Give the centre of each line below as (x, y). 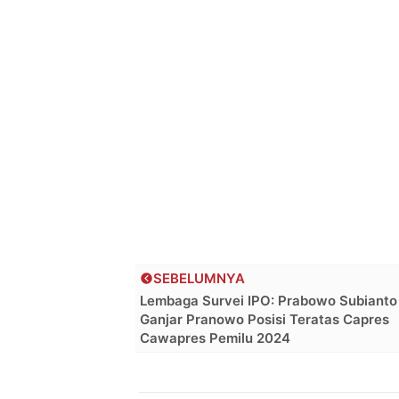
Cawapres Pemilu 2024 (215, 338)
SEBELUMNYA (199, 278)
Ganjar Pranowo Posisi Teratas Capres (265, 319)
